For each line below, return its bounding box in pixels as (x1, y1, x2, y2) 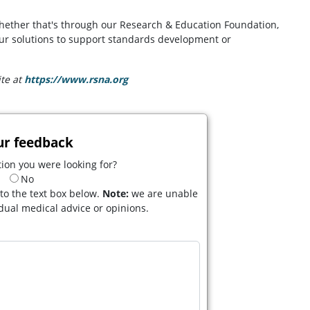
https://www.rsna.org (24, 72, 128, 86)
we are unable (129, 187, 198, 201)
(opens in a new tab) (128, 72, 228, 86)
